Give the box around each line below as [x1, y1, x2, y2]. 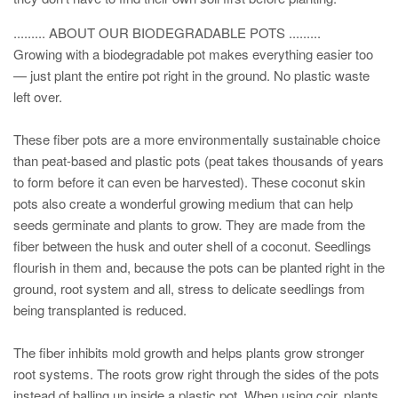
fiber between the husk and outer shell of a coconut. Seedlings [13, 235, 371, 255]
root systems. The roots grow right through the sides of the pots [13, 363, 379, 383]
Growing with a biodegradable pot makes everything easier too [13, 44, 373, 63]
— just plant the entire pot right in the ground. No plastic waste [13, 65, 370, 84]
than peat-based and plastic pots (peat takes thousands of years [13, 150, 384, 170]
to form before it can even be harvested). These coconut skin [13, 171, 365, 191]
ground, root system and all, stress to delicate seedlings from [13, 278, 365, 298]
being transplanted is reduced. [13, 299, 187, 319]
